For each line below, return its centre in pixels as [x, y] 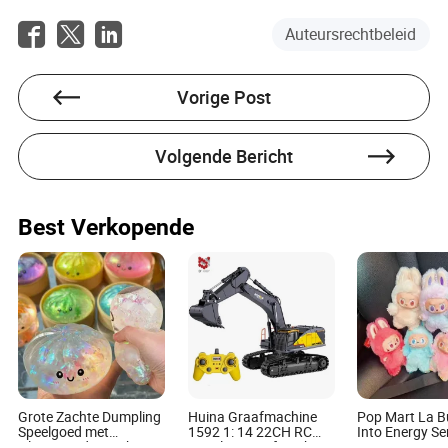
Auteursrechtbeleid [351, 34]
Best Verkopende [106, 227]
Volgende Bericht [224, 155]
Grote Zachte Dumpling [90, 417]
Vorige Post [224, 97]
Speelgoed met [64, 432]
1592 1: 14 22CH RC [249, 432]
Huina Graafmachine [252, 417]
